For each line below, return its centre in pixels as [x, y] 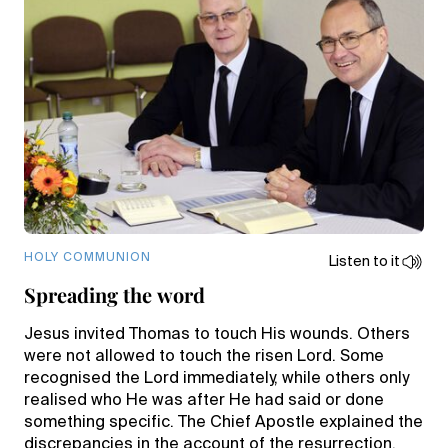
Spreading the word [114, 294]
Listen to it [364, 262]
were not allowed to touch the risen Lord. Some [204, 357]
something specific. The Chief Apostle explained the [223, 423]
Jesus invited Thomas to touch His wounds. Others [217, 335]
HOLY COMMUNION [87, 258]
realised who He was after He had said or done [204, 401]
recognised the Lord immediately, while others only [216, 379]
